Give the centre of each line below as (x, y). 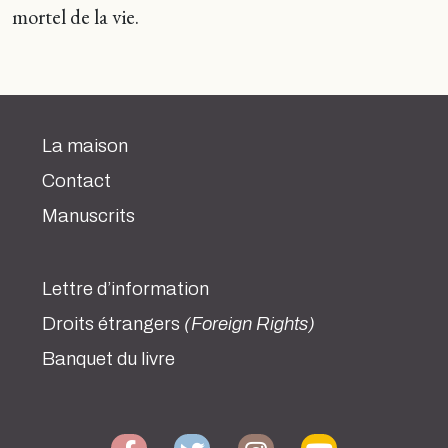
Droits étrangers (113, 324)
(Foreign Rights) (249, 324)
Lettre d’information (125, 289)
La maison (85, 146)
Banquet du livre (108, 359)
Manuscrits (88, 216)
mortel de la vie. (75, 16)
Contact (76, 181)
